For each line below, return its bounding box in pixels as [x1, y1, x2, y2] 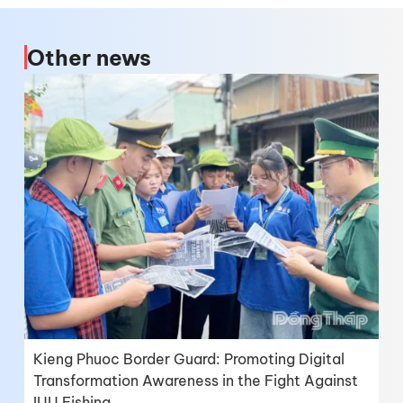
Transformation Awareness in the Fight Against [33, 371, 358, 390]
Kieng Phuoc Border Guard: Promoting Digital [33, 349, 345, 368]
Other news [27, 43, 151, 71]
